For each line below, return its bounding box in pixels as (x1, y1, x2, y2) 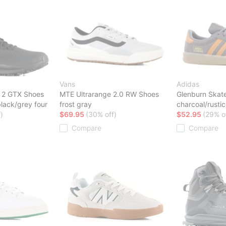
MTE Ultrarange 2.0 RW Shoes (60, 89, 159, 98)
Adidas (177, 79, 199, 88)
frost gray (60, 99, 92, 108)
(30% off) (86, 109, 117, 119)
